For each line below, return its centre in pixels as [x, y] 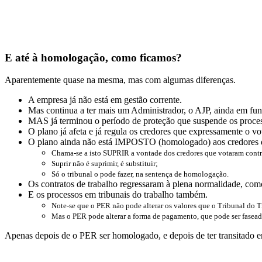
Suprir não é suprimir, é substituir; [105, 164]
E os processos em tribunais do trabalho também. [118, 195]
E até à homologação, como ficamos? [93, 57]
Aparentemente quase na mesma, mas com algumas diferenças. [120, 80]
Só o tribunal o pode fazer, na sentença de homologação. [140, 174]
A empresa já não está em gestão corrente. [105, 100]
